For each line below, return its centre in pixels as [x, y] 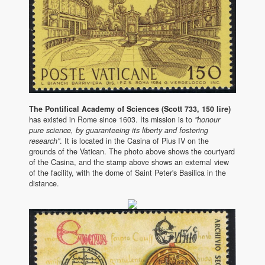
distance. [44, 183]
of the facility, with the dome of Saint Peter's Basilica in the [127, 172]
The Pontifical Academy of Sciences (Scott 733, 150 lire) [130, 109]
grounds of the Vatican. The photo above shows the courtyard [132, 151]
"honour [207, 119]
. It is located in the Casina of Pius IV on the [134, 140]
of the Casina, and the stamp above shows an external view [129, 162]
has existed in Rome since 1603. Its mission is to [112, 119]
